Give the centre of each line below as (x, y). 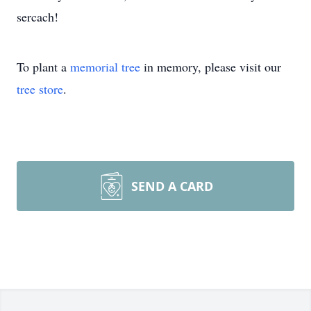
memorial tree (105, 67)
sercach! (37, 17)
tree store (40, 89)
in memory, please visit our (211, 67)
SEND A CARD (172, 186)
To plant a (43, 67)
